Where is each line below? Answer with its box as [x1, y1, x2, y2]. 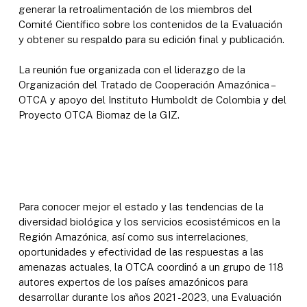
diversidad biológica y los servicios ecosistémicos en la [18, 215, 280, 228]
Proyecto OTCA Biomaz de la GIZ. [18, 109, 180, 121]
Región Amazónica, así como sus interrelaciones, [18, 230, 248, 243]
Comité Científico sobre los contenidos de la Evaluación [18, 18, 282, 30]
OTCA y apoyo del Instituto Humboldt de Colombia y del [18, 94, 286, 106]
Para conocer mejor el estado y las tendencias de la [18, 200, 264, 212]
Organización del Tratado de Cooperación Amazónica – [18, 79, 274, 91]
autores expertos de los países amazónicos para [18, 275, 248, 288]
